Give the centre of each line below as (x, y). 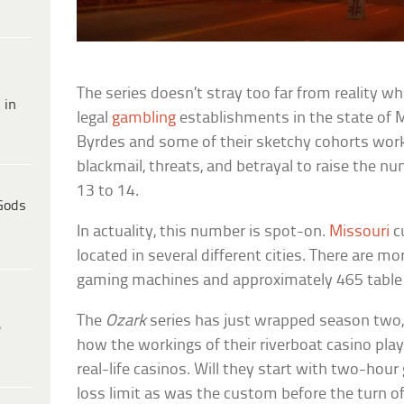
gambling (144, 118)
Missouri (360, 232)
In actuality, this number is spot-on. (203, 232)
